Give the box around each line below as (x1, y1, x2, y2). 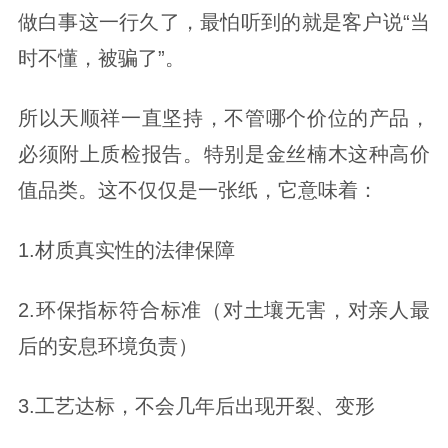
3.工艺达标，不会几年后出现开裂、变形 (17, 394, 375, 417)
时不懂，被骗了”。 (17, 47, 185, 70)
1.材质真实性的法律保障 (17, 238, 235, 261)
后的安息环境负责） (17, 334, 198, 357)
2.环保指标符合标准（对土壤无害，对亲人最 (17, 298, 431, 321)
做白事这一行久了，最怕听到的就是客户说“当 (17, 11, 431, 34)
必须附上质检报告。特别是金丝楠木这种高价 (17, 143, 431, 165)
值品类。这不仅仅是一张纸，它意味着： (17, 179, 378, 201)
